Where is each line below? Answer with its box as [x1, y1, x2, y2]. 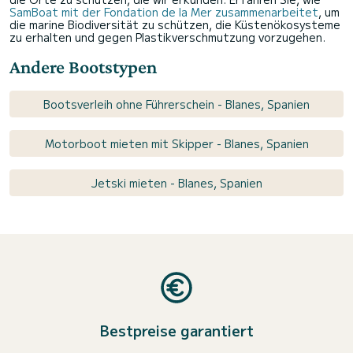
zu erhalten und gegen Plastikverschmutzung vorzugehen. [9, 29, 325, 46]
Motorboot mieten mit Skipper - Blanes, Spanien [44, 136, 309, 152]
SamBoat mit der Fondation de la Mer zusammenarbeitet [9, 4, 318, 20]
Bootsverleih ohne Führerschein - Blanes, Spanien [43, 96, 310, 113]
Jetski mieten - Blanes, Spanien [91, 175, 262, 191]
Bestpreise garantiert [99, 320, 254, 341]
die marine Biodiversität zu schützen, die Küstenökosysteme [9, 17, 340, 33]
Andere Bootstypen [9, 56, 157, 78]
